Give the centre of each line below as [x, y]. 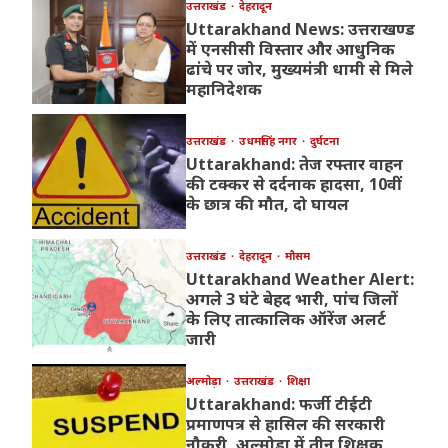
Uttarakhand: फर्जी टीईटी [278, 404]
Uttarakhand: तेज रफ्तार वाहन [294, 164]
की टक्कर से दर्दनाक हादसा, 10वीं [293, 184]
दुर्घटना [324, 141]
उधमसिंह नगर [269, 141]
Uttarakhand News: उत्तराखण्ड [300, 29]
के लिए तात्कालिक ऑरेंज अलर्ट [285, 319]
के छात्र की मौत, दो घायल [267, 204]
